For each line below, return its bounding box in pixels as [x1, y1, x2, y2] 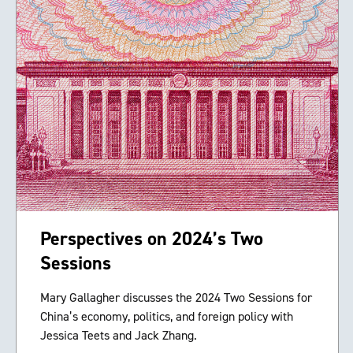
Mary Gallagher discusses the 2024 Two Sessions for [40, 289, 312, 307]
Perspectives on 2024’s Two [40, 226, 263, 252]
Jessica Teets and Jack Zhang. [40, 327, 197, 344]
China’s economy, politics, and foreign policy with [40, 308, 293, 325]
